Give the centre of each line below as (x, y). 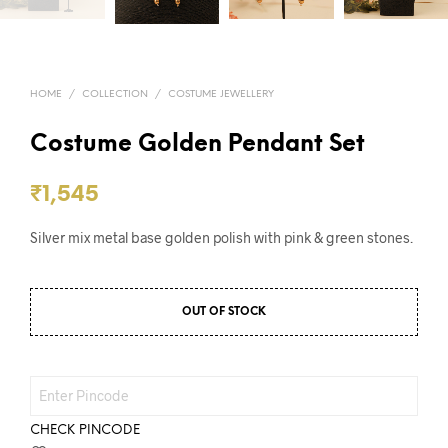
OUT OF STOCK (224, 311)
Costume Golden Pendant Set (197, 144)
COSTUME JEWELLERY (221, 94)
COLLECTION (115, 94)
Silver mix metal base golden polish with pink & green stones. (221, 237)
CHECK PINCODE (85, 430)
